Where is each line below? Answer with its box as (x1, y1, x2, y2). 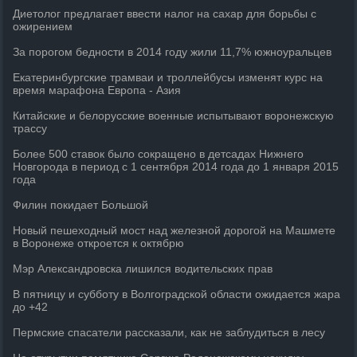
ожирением (13, 20, 73, 33)
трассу (13, 122, 48, 135)
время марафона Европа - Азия (13, 84, 182, 96)
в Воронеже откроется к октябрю (13, 237, 185, 249)
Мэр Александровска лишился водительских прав (13, 262, 273, 275)
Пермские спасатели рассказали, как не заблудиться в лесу (13, 326, 326, 339)
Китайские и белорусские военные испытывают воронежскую (13, 109, 335, 122)
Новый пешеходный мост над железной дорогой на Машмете (13, 224, 336, 237)
